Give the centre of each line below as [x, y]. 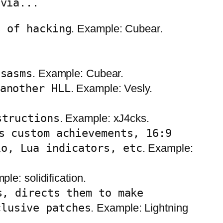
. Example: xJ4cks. [104, 118]
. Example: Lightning [139, 208]
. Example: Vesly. [111, 89]
